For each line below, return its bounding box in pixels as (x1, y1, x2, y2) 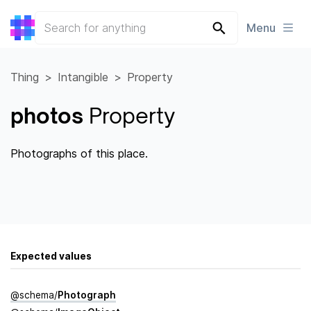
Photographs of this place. (10, 146, 148, 161)
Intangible (58, 70, 108, 85)
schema (19, 289, 54, 301)
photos (10, 103, 83, 129)
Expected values (10, 251, 92, 262)
